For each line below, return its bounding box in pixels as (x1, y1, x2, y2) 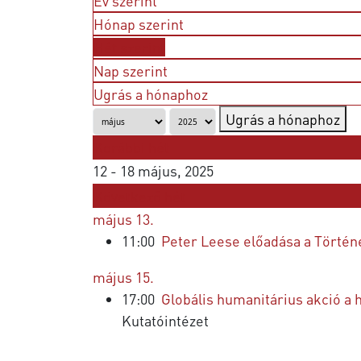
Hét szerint (93, 38, 165, 56)
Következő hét (93, 187, 185, 205)
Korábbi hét (93, 138, 169, 156)
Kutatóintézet (122, 311, 209, 330)
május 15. (93, 268, 154, 286)
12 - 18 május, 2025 (93, 161, 214, 180)
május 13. (93, 210, 154, 228)
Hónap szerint (93, 15, 184, 33)
